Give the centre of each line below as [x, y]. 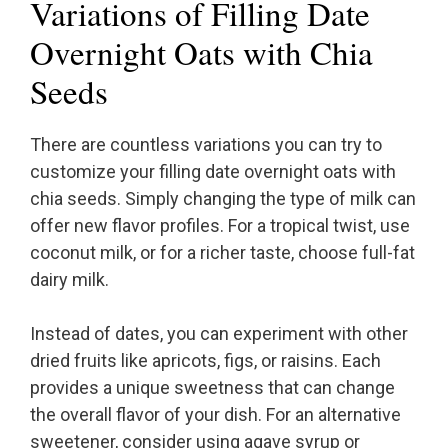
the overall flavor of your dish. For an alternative [215, 415]
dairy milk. [69, 280]
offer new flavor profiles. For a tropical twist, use [220, 226]
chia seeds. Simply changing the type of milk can [223, 199]
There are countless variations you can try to [206, 145]
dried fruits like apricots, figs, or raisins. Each [205, 361]
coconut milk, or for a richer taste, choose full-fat [222, 253]
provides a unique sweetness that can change [212, 388]
